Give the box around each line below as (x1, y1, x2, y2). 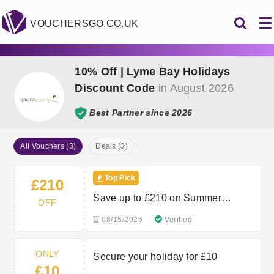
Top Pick (102, 174, 136, 182)
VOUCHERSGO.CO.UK (30, 18, 139, 29)
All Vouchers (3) (20, 142, 76, 150)
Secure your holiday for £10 (93, 251, 218, 262)
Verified (162, 215, 193, 224)
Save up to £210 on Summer (93, 193, 221, 203)
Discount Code (75, 82, 155, 94)
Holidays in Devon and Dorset (93, 207, 229, 218)
